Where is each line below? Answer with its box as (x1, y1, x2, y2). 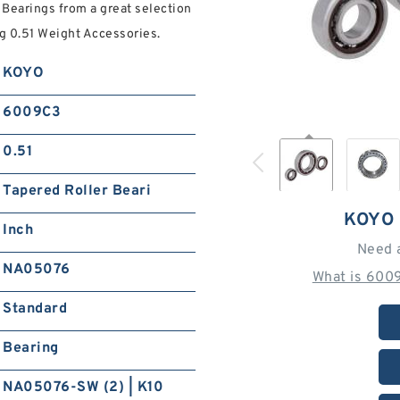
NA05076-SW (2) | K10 (3, 379, 164, 396)
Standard (3, 300, 68, 318)
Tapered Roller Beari (3, 182, 152, 200)
